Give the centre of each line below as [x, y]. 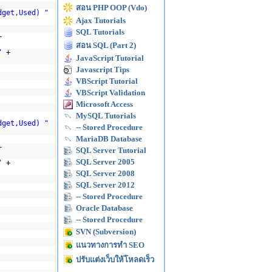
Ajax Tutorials [101, 20]
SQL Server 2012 [105, 185]
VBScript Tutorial [107, 81]
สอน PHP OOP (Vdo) [111, 8]
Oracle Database [104, 208]
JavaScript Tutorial [110, 58]
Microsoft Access [104, 104]
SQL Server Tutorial [111, 150]
